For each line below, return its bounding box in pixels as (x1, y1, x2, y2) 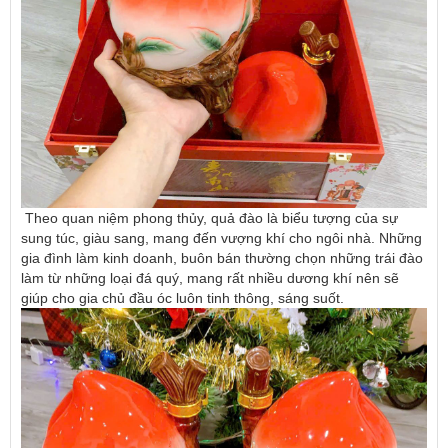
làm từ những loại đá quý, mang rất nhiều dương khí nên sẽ (21, 270, 399, 287)
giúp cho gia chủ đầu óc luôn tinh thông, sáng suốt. (21, 290, 344, 307)
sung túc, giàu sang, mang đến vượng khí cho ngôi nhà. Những (21, 230, 422, 247)
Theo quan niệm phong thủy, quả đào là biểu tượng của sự (21, 210, 398, 227)
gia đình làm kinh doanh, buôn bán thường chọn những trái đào (21, 250, 423, 267)
